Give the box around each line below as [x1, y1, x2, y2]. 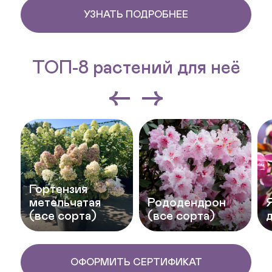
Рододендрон [148, 197, 226, 209]
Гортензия [29, 183, 87, 195]
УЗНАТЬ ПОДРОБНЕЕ [84, 9, 188, 19]
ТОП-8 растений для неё [32, 59, 240, 77]
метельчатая [29, 197, 101, 209]
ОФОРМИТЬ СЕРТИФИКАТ [70, 257, 202, 267]
